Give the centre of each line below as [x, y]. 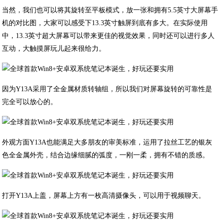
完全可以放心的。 [30, 102]
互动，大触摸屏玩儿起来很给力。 [54, 49]
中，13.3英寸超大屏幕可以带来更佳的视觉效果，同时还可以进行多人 [109, 36]
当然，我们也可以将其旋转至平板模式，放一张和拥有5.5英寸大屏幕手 [110, 10]
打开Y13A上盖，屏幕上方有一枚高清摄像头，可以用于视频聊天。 [104, 196]
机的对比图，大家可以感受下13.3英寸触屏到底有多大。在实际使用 [105, 23]
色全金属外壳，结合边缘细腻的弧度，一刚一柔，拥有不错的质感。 [106, 155]
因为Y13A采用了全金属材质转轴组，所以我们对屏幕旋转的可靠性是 [107, 89]
